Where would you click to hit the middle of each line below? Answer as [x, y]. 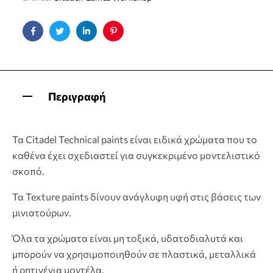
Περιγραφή [77, 96]
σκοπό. [28, 171]
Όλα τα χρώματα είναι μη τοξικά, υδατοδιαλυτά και [128, 238]
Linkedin [102, 40]
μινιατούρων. [42, 212]
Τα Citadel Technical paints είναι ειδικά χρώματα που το [135, 139]
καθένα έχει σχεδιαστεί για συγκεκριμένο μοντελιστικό [136, 155]
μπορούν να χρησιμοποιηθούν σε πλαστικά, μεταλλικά [134, 253]
